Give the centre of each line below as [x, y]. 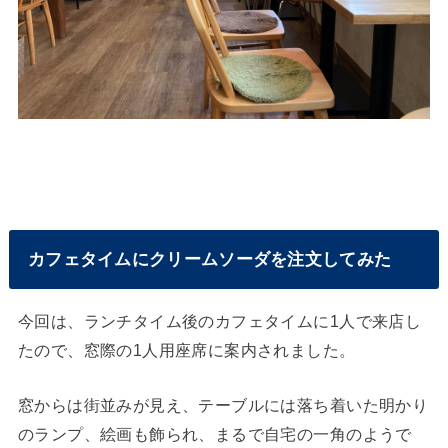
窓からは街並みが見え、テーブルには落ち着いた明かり [223, 404]
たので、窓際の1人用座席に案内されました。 [186, 349]
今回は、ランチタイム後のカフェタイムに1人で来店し [219, 320]
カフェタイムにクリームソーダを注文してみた [209, 258]
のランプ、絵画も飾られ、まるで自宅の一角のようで [214, 433]
